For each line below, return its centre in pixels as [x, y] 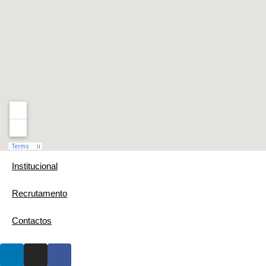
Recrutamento [39, 194]
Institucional [35, 166]
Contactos [32, 221]
